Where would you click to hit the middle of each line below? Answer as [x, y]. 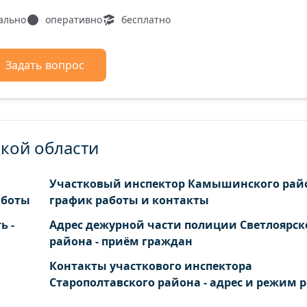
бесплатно [146, 20]
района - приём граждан [121, 241]
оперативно [73, 20]
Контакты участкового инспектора [150, 266]
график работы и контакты [129, 200]
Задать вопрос [45, 65]
